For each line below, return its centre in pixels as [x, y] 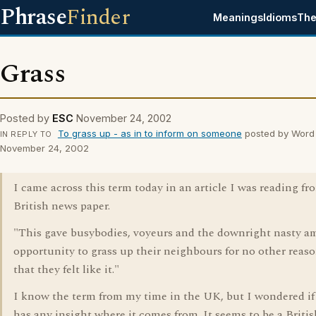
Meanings [238, 17]
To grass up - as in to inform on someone [150, 133]
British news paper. [62, 206]
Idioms [280, 17]
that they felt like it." [66, 269]
